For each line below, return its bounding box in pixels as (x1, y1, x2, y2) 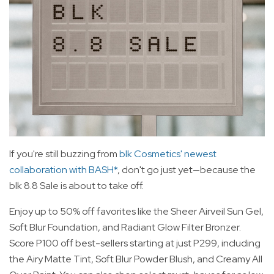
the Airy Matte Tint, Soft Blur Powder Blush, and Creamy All (9, 252, 262, 265)
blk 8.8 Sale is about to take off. (9, 179, 144, 192)
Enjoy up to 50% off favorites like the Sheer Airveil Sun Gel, (9, 204, 264, 218)
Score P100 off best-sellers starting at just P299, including (9, 236, 261, 250)
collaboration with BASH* (9, 163, 117, 176)
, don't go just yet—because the (117, 163, 256, 176)
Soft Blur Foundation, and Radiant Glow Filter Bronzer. (9, 220, 241, 234)
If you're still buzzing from (9, 147, 119, 160)
